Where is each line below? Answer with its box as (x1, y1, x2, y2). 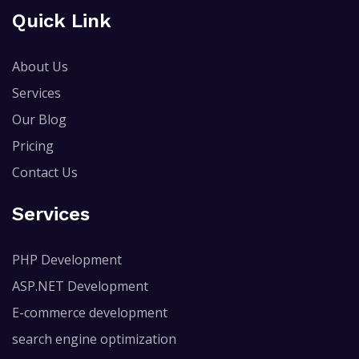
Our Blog (12, 110, 67, 128)
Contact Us (12, 163, 78, 181)
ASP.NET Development (12, 276, 148, 295)
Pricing (12, 136, 54, 155)
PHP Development (12, 250, 122, 268)
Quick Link (12, 9, 111, 32)
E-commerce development (12, 303, 167, 321)
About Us (12, 57, 68, 75)
